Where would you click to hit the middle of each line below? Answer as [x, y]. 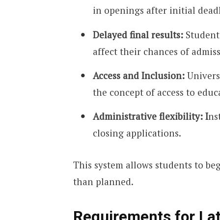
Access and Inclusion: [138, 75]
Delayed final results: [139, 34]
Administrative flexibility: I [150, 116]
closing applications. [137, 133]
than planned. [103, 182]
